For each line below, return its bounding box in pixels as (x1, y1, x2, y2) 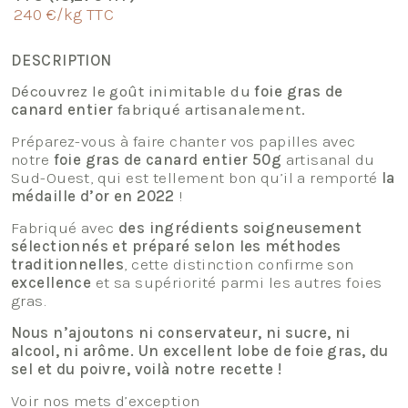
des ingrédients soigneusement (114, 219, 362, 237)
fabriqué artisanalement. (113, 100, 305, 118)
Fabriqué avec (11, 219, 115, 237)
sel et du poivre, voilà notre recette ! (11, 360, 286, 378)
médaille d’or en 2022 (11, 187, 175, 205)
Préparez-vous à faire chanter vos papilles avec (11, 132, 356, 150)
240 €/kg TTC (14, 5, 115, 25)
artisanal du (281, 150, 375, 168)
